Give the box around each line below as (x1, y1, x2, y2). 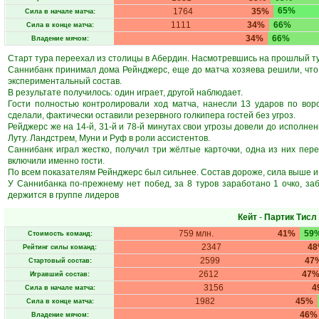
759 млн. (179, 229, 214, 239)
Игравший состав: (30, 271, 90, 278)
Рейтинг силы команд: (23, 244, 97, 251)
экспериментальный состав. (8, 76, 122, 86)
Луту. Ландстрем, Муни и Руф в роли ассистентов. (8, 133, 210, 143)
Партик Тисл (264, 212, 317, 222)
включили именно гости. (8, 156, 105, 166)
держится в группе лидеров (8, 190, 119, 200)
